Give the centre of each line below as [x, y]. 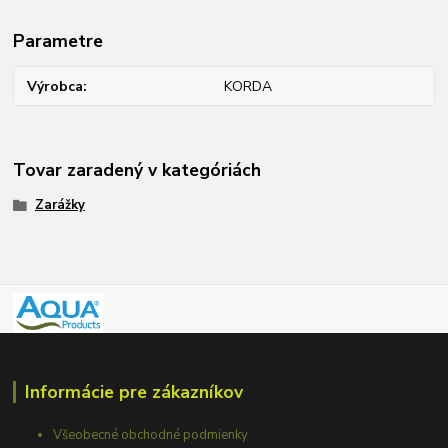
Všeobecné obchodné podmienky [151, 434]
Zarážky [59, 205]
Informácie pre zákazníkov [133, 391]
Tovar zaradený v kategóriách [137, 169]
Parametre [58, 40]
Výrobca [55, 86]
